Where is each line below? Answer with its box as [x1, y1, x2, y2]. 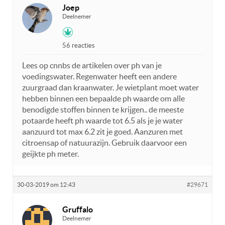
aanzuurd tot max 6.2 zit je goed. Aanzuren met [22, 127, 183, 137]
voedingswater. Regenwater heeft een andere [22, 72, 177, 81]
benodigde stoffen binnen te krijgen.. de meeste [22, 105, 184, 115]
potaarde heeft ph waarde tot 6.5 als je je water [22, 116, 183, 126]
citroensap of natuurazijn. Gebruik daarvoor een [22, 138, 187, 148]
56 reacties [62, 42, 95, 50]
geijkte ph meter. [22, 149, 79, 159]
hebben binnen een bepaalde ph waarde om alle [22, 94, 185, 103]
